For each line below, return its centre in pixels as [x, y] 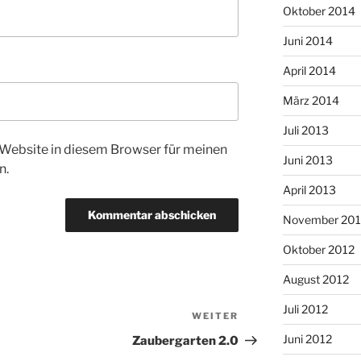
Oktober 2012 [318, 250]
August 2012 [315, 280]
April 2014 [309, 71]
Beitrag [261, 337]
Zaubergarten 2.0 [186, 341]
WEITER [216, 316]
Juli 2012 [305, 309]
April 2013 [309, 190]
